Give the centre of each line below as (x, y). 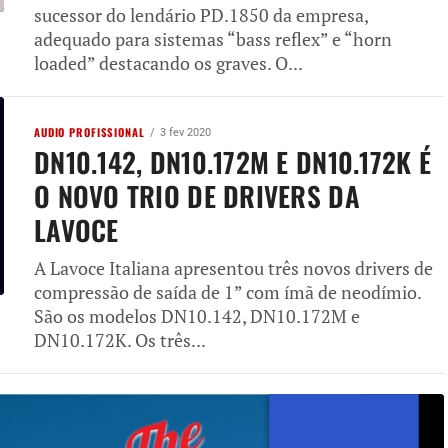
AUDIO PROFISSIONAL (89, 131)
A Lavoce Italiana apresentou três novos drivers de (233, 268)
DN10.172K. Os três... (120, 340)
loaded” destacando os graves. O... (168, 63)
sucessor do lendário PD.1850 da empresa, (201, 15)
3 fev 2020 (185, 132)
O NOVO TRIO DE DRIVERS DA (197, 195)
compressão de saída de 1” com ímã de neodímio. (227, 292)
